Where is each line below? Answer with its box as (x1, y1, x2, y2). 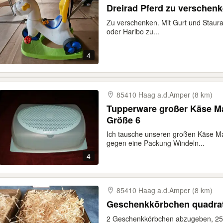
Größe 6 (107, 113, 140, 126)
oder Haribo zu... (107, 26, 159, 36)
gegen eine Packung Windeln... (107, 138, 205, 148)
